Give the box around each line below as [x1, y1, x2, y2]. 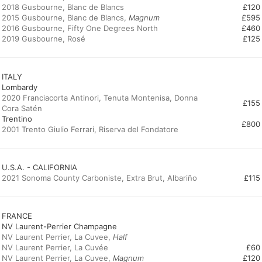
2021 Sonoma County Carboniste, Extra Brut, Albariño [2, 173, 197, 182]
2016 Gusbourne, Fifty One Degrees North [2, 23, 158, 33]
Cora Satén [2, 104, 42, 113]
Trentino [2, 114, 32, 123]
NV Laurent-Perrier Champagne [2, 222, 117, 231]
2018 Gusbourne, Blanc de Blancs [2, 2, 124, 12]
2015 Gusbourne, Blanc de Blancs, [2, 13, 129, 22]
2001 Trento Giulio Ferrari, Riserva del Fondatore [2, 125, 178, 134]
